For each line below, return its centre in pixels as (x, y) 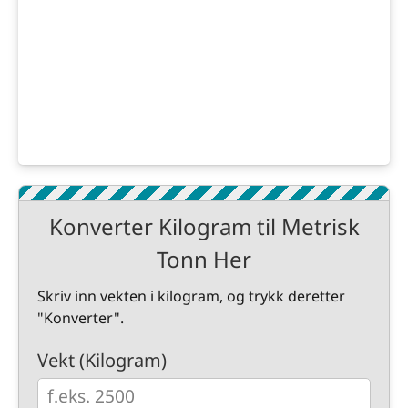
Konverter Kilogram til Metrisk (204, 226)
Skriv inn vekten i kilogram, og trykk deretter (191, 296)
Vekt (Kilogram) (102, 360)
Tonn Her (204, 259)
